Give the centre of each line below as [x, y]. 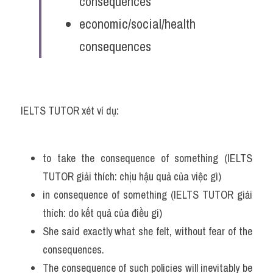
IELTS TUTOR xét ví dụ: [70, 111]
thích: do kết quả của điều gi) [102, 213]
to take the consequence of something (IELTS [147, 158]
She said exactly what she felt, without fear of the [147, 231]
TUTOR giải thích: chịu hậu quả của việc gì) [132, 176]
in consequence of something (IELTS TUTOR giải [147, 195]
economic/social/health [137, 24]
